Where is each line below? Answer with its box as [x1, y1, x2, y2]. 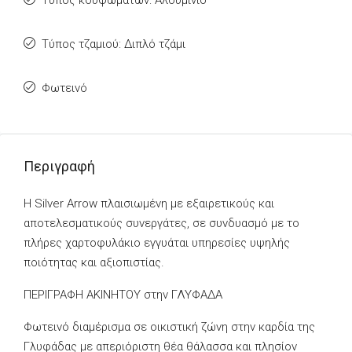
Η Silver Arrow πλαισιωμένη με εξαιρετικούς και [24, 196, 274, 211]
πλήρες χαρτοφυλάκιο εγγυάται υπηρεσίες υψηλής [24, 236, 290, 250]
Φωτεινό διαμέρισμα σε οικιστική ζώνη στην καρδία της [24, 320, 315, 334]
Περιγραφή [24, 158, 95, 174]
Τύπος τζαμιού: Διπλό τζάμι [42, 37, 185, 51]
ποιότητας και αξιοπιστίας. [24, 255, 164, 269]
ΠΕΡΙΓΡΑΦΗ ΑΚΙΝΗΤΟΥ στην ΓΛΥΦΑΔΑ [24, 288, 222, 302]
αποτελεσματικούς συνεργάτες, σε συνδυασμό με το [24, 216, 299, 230]
